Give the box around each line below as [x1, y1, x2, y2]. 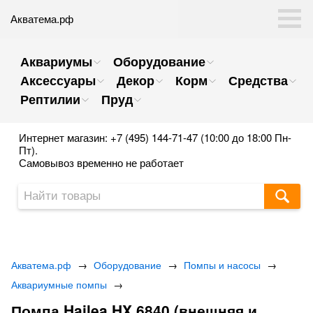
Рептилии [20, 90, 80, 108]
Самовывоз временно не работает [19, 155, 184, 170]
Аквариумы [20, 52, 92, 71]
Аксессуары [20, 71, 96, 89]
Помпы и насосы [184, 258, 261, 272]
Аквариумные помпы [11, 277, 107, 291]
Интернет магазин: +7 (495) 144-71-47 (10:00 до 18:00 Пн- [19, 130, 291, 145]
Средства [228, 71, 288, 89]
